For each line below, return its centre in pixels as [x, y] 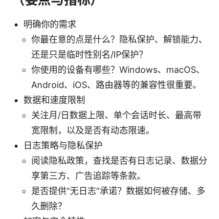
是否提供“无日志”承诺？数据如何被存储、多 [118, 191]
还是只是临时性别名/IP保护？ [89, 54]
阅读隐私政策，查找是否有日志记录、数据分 [119, 160]
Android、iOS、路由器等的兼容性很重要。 [116, 85]
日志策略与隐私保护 [63, 145]
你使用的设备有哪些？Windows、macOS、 [118, 69]
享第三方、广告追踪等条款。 [88, 175]
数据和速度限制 [54, 100]
